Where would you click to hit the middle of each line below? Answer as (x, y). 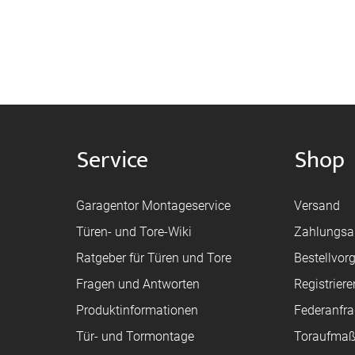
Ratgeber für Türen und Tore (153, 258)
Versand (317, 206)
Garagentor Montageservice (153, 206)
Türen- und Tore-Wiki (134, 232)
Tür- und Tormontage (135, 336)
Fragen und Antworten (137, 284)
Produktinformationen (137, 310)
